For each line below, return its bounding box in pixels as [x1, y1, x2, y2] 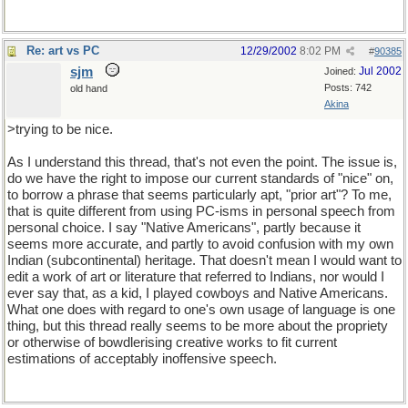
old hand [70, 83, 107, 94]
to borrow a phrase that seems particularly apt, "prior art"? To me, [7, 188, 392, 202]
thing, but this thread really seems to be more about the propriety [7, 319, 388, 333]
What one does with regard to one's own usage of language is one [7, 302, 395, 317]
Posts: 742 [324, 82, 372, 93]
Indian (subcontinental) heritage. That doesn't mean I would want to [7, 253, 402, 268]
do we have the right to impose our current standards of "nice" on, [7, 171, 393, 186]
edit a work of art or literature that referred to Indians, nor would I [7, 270, 384, 284]
